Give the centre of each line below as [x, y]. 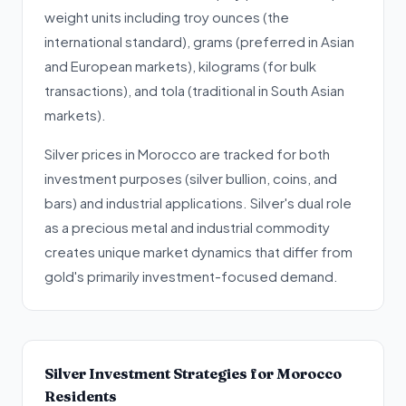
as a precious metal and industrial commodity [187, 227]
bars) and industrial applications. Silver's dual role [198, 203]
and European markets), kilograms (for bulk [180, 66]
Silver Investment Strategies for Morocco [193, 373]
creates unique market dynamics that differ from [198, 251]
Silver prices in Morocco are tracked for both [187, 154]
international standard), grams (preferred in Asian [199, 41]
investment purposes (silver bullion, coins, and [191, 178]
